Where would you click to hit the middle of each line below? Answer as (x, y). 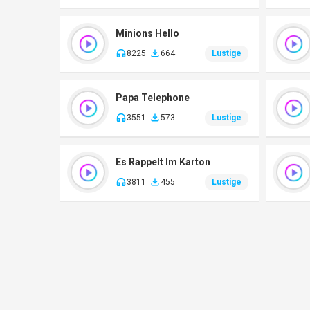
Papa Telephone (153, 97)
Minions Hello (147, 33)
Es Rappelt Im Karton (163, 162)
